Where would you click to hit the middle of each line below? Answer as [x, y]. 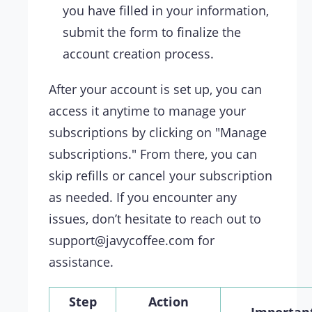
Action [168, 302]
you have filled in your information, [166, 11]
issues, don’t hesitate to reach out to [155, 219]
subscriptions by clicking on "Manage [158, 133]
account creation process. [138, 54]
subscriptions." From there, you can [153, 154]
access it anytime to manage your [147, 111]
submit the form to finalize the [152, 32]
